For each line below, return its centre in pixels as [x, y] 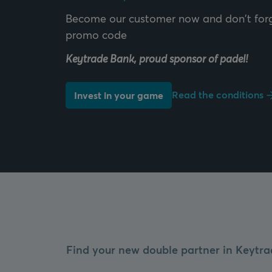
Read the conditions [218, 94]
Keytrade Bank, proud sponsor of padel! [157, 59]
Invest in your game [119, 95]
